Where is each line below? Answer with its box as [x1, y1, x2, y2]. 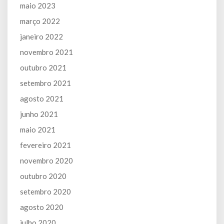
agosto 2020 [20, 202, 63, 211]
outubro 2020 [20, 171, 66, 180]
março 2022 [20, 16, 60, 25]
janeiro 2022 [20, 31, 63, 41]
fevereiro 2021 [20, 140, 71, 149]
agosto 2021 [20, 93, 63, 103]
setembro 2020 [20, 186, 71, 196]
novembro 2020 [20, 155, 73, 165]
